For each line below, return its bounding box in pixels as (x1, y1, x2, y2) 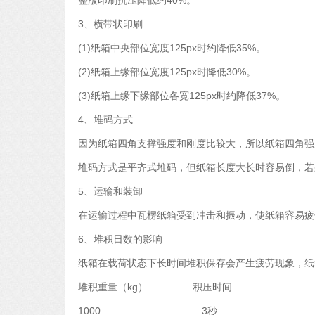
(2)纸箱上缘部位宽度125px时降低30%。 (78, 66, 256, 77)
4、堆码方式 (78, 114, 133, 125)
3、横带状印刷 (78, 18, 143, 30)
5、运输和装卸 (78, 186, 143, 197)
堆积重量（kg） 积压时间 (78, 281, 232, 292)
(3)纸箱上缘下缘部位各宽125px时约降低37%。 (78, 90, 288, 101)
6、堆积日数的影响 (78, 233, 162, 245)
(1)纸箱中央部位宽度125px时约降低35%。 (78, 42, 266, 53)
